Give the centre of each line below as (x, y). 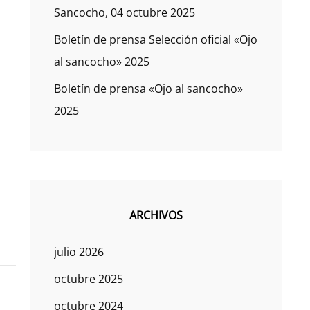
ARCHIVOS (156, 216)
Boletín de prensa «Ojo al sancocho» (148, 89)
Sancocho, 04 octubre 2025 (124, 13)
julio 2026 (79, 252)
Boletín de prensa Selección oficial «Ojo (155, 40)
